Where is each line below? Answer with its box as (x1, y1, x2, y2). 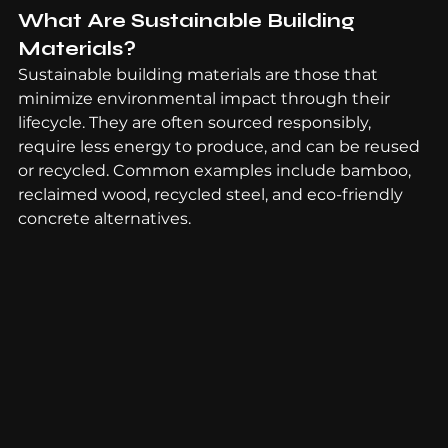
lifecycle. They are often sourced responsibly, (18, 112, 375, 132)
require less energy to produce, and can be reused (18, 136, 424, 156)
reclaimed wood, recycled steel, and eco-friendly (18, 184, 407, 204)
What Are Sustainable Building (18, 7, 360, 33)
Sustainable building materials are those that (18, 64, 382, 84)
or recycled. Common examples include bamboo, (18, 160, 415, 180)
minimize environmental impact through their (18, 88, 394, 108)
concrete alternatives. (18, 208, 191, 228)
